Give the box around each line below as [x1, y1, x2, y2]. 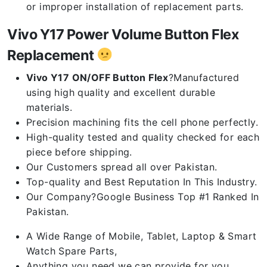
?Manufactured [168, 72, 240, 83]
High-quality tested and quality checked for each [26, 131, 260, 143]
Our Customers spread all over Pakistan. [26, 161, 218, 173]
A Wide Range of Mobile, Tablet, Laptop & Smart [26, 230, 257, 242]
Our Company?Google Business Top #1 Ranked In [26, 191, 259, 203]
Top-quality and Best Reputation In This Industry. [26, 176, 257, 188]
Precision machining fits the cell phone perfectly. [26, 116, 258, 128]
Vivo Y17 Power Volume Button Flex [7, 26, 239, 43]
